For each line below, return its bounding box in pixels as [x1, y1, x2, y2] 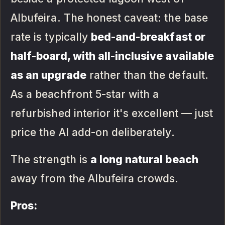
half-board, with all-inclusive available [11, 50, 214, 63]
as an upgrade [11, 69, 86, 82]
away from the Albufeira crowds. [11, 172, 179, 185]
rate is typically [11, 31, 91, 44]
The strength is [11, 153, 90, 166]
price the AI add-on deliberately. [11, 126, 175, 139]
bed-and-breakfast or [90, 31, 205, 44]
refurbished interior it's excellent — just [11, 107, 213, 120]
